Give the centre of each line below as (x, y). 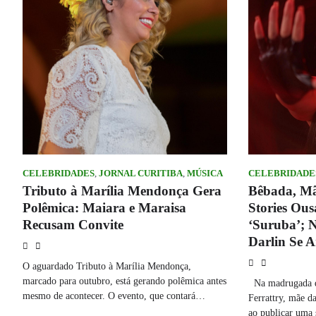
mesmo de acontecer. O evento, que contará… (114, 296)
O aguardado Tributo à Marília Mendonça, (107, 266)
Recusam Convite (73, 225)
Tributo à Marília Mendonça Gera (122, 191)
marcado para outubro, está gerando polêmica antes (124, 281)
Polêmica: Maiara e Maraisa (104, 208)
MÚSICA (205, 174)
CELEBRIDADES (59, 174)
